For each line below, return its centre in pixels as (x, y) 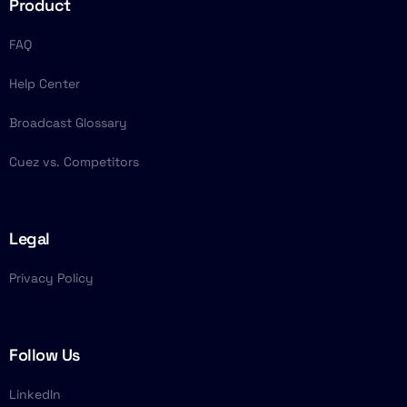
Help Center (45, 84)
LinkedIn (35, 395)
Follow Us (45, 355)
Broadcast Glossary (68, 123)
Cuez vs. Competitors (74, 162)
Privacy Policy (51, 278)
